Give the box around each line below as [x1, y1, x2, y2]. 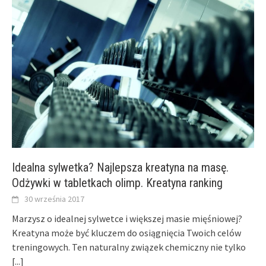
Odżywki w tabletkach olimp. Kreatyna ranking [12, 176, 223, 191]
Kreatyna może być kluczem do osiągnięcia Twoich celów [12, 227, 241, 239]
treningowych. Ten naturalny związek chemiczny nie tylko [12, 241, 246, 254]
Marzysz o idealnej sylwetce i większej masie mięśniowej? [12, 213, 242, 225]
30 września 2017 [24, 194, 84, 205]
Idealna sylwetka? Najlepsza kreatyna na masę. [12, 160, 229, 175]
